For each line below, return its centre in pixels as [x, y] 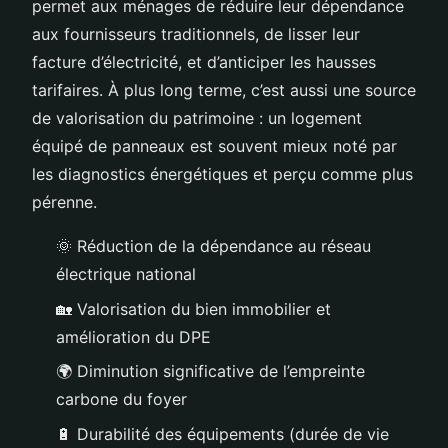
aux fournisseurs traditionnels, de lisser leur [196, 34]
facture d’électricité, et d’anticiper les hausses [204, 62]
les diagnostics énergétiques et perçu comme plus [222, 174]
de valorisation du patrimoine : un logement [197, 118]
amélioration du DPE [133, 336]
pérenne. [64, 202]
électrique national [126, 274]
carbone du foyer [121, 399]
